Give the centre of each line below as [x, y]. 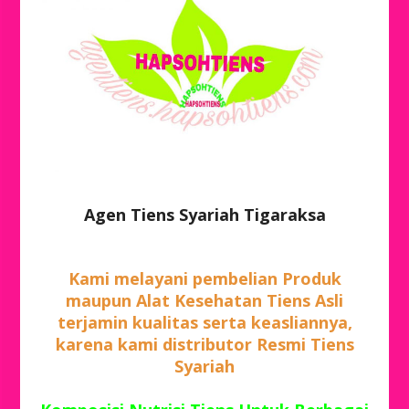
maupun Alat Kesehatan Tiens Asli [204, 300]
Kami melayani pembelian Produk [204, 278]
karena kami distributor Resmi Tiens [204, 344]
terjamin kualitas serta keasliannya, [204, 322]
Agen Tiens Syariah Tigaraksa [204, 214]
